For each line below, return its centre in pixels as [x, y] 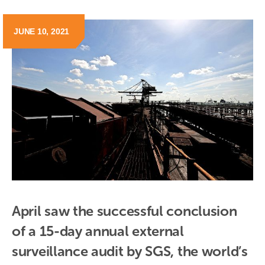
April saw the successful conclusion [125, 211]
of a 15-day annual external [98, 231]
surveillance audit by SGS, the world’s [130, 251]
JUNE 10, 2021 [42, 32]
